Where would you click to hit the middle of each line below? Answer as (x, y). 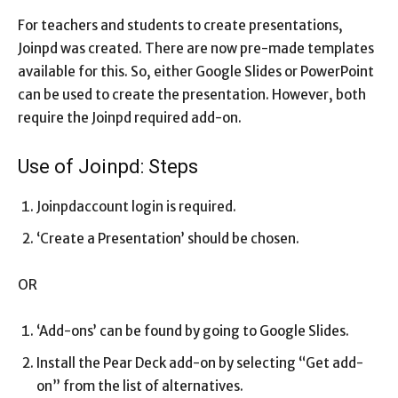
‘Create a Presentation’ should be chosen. (168, 239)
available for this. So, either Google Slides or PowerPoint (196, 72)
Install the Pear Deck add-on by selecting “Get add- (200, 363)
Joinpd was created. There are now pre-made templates (196, 49)
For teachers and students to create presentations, (180, 26)
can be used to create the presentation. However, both (192, 95)
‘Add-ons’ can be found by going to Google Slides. (193, 331)
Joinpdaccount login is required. (136, 207)
